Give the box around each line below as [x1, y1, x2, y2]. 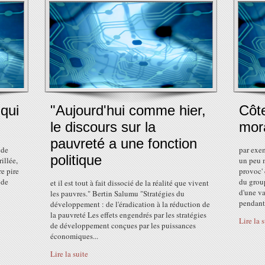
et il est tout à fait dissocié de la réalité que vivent [50, 177, 209, 188]
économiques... [50, 231, 98, 241]
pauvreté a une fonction [50, 135, 197, 151]
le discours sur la [50, 119, 156, 135]
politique [50, 152, 102, 168]
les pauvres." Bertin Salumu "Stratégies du [50, 188, 185, 199]
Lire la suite [50, 248, 88, 259]
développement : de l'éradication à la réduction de [50, 199, 210, 209]
